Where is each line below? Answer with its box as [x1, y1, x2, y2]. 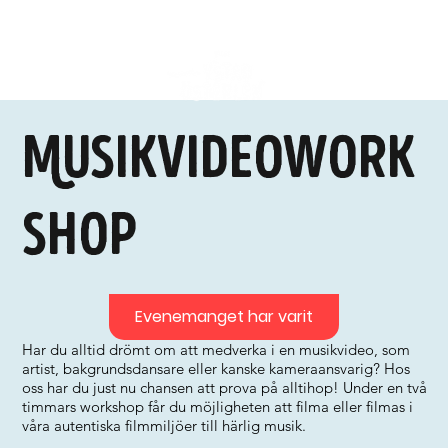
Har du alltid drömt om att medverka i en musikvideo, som [22, 340, 411, 359]
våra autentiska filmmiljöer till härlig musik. [22, 416, 307, 435]
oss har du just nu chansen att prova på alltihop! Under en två [22, 378, 428, 397]
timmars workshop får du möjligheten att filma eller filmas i [22, 397, 414, 416]
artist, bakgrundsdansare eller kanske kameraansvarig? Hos [22, 359, 411, 378]
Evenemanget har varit [134, 305, 313, 328]
